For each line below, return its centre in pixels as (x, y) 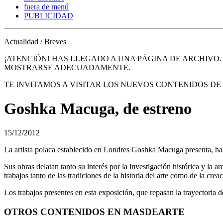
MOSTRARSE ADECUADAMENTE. (67, 67)
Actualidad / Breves (35, 41)
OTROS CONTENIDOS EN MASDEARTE (94, 212)
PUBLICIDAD (49, 15)
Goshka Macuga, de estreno (98, 109)
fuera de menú (46, 6)
